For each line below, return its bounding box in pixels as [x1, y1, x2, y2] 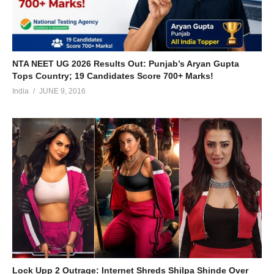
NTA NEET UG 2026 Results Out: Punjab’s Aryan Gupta [12, 58, 239, 68]
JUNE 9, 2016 [39, 86, 86, 95]
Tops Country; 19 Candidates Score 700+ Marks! [12, 70, 213, 81]
